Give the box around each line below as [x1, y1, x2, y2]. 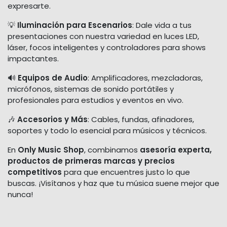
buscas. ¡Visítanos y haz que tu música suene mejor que [8, 178, 219, 189]
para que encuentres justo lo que [62, 167, 190, 178]
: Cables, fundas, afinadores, [88, 114, 194, 125]
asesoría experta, [140, 144, 212, 156]
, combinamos [84, 144, 140, 156]
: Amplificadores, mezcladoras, [88, 72, 203, 84]
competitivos [8, 167, 62, 178]
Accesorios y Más [17, 114, 88, 125]
